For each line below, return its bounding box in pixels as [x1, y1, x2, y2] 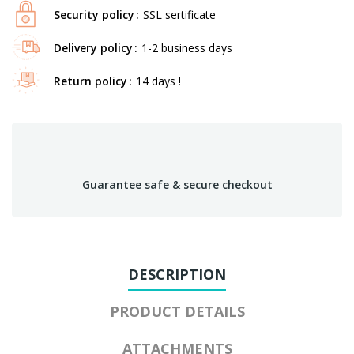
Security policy [54, 6, 134, 22]
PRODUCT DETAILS [109, 301, 245, 321]
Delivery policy [54, 40, 133, 55]
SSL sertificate [143, 6, 216, 22]
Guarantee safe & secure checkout [81, 176, 273, 192]
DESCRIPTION [128, 264, 226, 284]
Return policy [54, 73, 127, 88]
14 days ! [136, 73, 181, 88]
